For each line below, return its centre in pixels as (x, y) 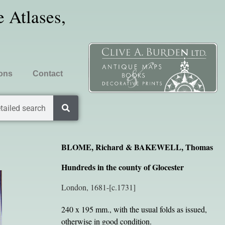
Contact (47, 74)
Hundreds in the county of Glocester (122, 167)
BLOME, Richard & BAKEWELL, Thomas (137, 147)
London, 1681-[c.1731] (98, 187)
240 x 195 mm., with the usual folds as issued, (134, 209)
